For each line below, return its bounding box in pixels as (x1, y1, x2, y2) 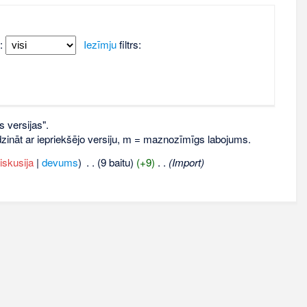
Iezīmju (83, 37, 116, 52)
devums (41, 154, 78, 169)
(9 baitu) (97, 154, 134, 169)
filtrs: (116, 37, 141, 52)
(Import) (169, 154, 204, 169)
